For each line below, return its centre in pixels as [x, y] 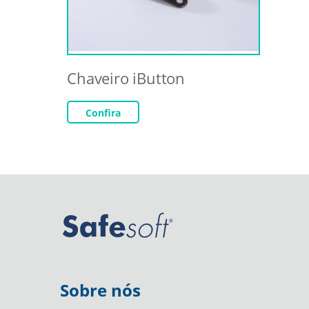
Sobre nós [100, 290]
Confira [103, 112]
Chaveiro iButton [126, 78]
